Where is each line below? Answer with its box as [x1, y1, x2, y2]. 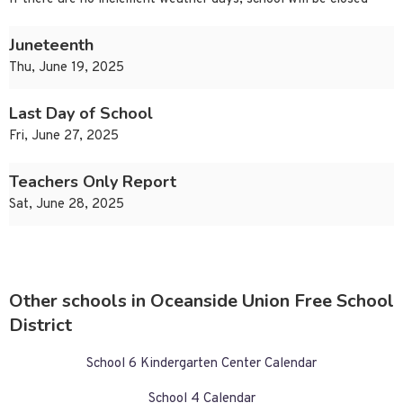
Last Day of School [9, 103, 153, 125]
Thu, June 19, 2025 [9, 59, 124, 77]
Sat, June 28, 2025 [9, 196, 124, 214]
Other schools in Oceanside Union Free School [9, 289, 394, 314]
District [9, 313, 72, 338]
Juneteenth [9, 34, 94, 57]
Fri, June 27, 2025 [9, 128, 119, 146]
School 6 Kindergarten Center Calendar [86, 355, 317, 373]
